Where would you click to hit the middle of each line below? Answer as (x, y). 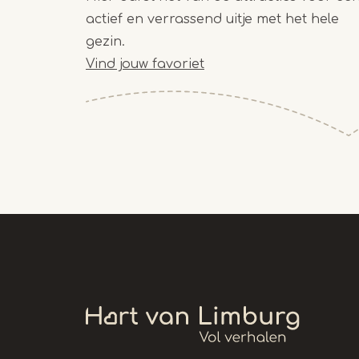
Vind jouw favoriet (145, 64)
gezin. (105, 41)
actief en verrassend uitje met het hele (212, 19)
